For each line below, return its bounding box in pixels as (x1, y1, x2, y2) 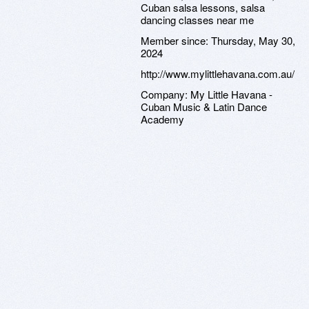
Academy (141, 112, 184, 126)
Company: (141, 87, 190, 101)
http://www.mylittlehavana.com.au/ (141, 66, 295, 81)
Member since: (141, 33, 211, 48)
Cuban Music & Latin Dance (141, 99, 267, 114)
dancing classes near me (141, 12, 254, 27)
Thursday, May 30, (211, 33, 295, 48)
